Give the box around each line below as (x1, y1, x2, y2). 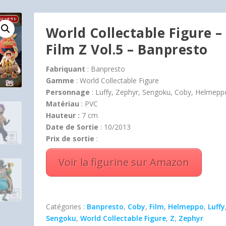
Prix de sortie (45, 134, 94, 143)
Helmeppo (167, 202, 204, 211)
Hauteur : (45, 110, 80, 120)
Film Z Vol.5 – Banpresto (45, 40, 208, 59)
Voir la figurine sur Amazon (58, 155, 189, 169)
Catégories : (45, 202, 87, 211)
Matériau (45, 99, 79, 108)
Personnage (45, 87, 90, 97)
